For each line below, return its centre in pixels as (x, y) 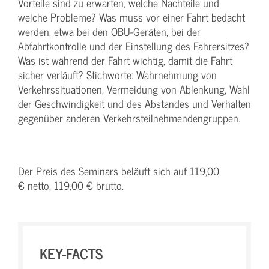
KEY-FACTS (71, 253)
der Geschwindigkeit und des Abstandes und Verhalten (134, 104)
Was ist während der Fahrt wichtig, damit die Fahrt (125, 60)
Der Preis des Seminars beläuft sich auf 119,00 (119, 171)
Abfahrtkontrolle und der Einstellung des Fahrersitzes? (134, 46)
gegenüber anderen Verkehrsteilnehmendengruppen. (129, 118)
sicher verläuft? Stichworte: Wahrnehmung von (117, 75)
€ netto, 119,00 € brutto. (71, 185)
